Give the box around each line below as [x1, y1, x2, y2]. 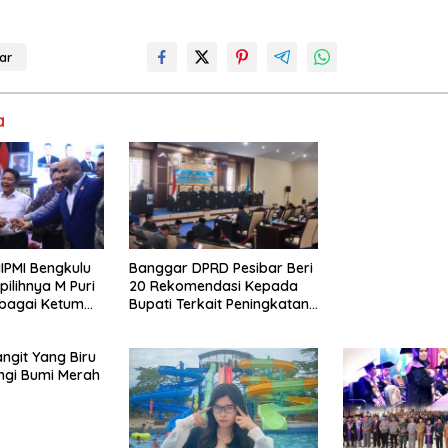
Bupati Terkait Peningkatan [128, 294, 309, 313]
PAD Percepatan [128, 312, 236, 331]
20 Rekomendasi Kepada [128, 276, 298, 295]
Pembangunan [128, 330, 226, 349]
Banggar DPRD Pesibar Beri [128, 258, 313, 277]
